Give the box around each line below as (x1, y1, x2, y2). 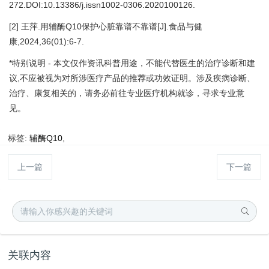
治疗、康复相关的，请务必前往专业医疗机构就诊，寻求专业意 (9, 88, 244, 98)
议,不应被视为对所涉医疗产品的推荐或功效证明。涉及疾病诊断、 (9, 73, 255, 83)
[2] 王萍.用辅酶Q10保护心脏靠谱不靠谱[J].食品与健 (9, 21, 202, 31)
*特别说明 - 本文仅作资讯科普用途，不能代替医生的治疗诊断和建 (9, 58, 255, 68)
